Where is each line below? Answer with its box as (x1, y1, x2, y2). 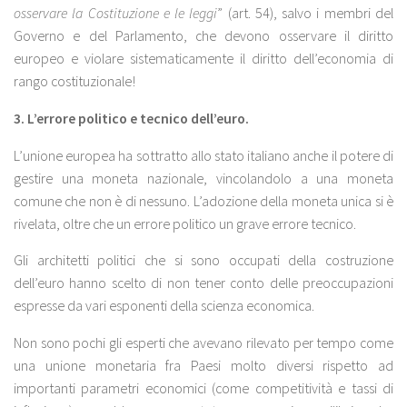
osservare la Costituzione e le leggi (14, 3, 218, 22)
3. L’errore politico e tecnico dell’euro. (14, 108, 249, 127)
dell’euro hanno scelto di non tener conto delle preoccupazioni (14, 273, 393, 293)
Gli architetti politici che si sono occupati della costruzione (14, 251, 393, 270)
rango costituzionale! (14, 71, 135, 90)
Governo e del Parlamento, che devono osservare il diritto (14, 25, 393, 45)
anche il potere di (293, 145, 394, 164)
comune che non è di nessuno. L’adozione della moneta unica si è (14, 191, 393, 210)
